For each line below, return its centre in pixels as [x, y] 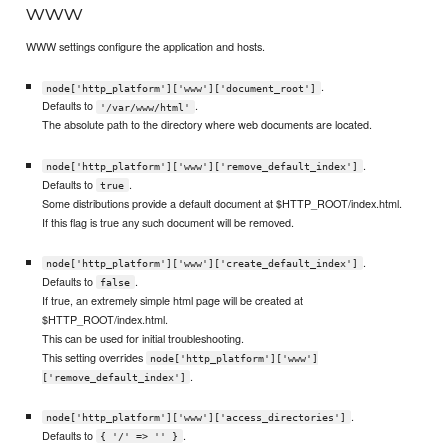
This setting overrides [93, 356]
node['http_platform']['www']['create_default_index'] [202, 263]
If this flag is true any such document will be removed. [167, 221]
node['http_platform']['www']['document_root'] [181, 88]
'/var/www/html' [145, 107]
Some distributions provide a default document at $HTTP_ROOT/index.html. [221, 202]
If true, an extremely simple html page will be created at [172, 299]
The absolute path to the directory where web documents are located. [206, 124]
